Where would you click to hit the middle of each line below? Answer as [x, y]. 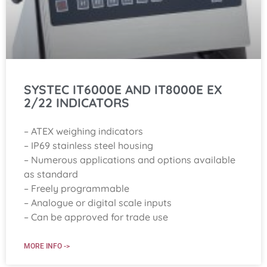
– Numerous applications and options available [130, 159]
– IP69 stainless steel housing [89, 145]
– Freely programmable [77, 188]
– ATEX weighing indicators [83, 131]
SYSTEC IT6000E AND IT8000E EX [123, 89]
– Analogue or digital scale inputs [98, 202]
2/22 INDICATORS [77, 102]
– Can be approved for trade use [96, 217]
